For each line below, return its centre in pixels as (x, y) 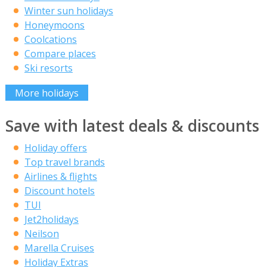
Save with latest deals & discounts (132, 126)
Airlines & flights (60, 177)
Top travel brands (64, 162)
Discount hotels (59, 191)
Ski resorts (48, 68)
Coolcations (50, 40)
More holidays (46, 93)
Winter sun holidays (69, 11)
